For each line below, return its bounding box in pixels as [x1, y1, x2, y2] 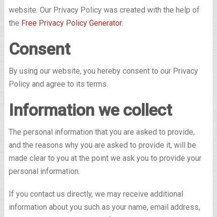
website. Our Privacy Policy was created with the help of [8, 5, 200, 15]
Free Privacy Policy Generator [21, 18, 122, 28]
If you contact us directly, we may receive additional [8, 189, 183, 199]
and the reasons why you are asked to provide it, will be [8, 140, 196, 150]
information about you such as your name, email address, [8, 202, 200, 212]
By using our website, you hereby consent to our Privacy [8, 66, 198, 76]
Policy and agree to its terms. [8, 79, 108, 89]
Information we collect [8, 100, 172, 120]
